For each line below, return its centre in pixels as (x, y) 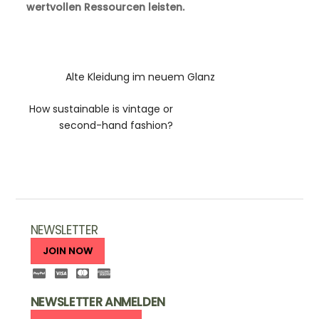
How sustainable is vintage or (101, 109)
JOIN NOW (67, 251)
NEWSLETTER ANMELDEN (98, 302)
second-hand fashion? (116, 125)
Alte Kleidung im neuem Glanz (141, 77)
